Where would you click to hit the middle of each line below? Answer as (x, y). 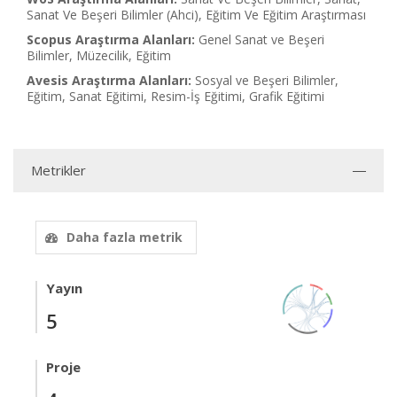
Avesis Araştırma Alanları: (109, 80)
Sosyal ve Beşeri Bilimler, (267, 80)
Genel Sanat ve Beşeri (261, 39)
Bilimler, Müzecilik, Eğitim (99, 55)
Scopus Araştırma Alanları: (111, 39)
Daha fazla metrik (125, 237)
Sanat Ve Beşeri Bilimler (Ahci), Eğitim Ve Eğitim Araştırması (196, 15)
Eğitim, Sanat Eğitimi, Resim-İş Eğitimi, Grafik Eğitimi (175, 96)
